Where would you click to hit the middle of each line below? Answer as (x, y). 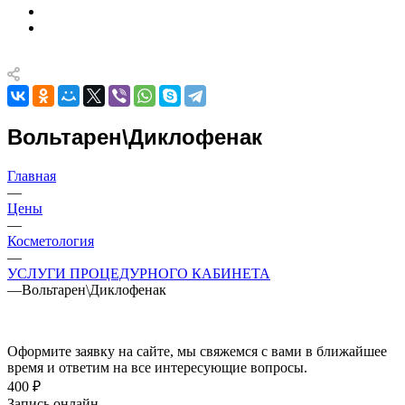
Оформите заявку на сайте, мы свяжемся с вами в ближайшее (197, 351)
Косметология (51, 240)
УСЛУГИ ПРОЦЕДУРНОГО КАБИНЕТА (139, 273)
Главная (32, 175)
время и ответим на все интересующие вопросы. (157, 367)
